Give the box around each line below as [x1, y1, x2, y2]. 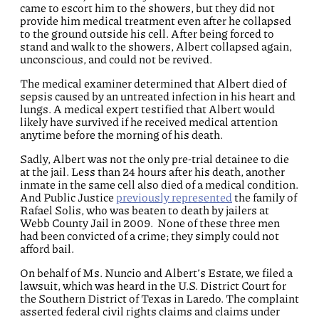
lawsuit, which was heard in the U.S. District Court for [20, 279, 286, 292]
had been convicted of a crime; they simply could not [20, 229, 279, 242]
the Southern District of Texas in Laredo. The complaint [20, 292, 299, 305]
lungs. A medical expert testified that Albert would [20, 103, 275, 115]
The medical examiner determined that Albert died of [20, 77, 286, 90]
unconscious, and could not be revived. [20, 53, 212, 66]
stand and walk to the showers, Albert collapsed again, [20, 40, 292, 53]
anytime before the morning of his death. [20, 128, 223, 141]
